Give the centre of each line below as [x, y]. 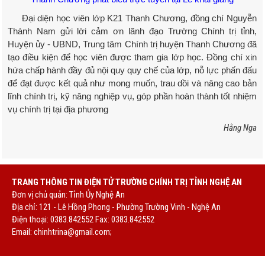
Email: [23, 232]
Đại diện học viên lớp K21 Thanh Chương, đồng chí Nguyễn [132, 18]
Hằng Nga [240, 127]
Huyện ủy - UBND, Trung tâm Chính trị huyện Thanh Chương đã [132, 44]
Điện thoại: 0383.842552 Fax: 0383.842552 [83, 219]
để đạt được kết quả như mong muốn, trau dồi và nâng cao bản [132, 83]
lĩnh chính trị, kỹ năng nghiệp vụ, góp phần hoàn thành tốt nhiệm [132, 96]
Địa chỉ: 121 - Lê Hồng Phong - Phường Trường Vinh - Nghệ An [116, 207]
